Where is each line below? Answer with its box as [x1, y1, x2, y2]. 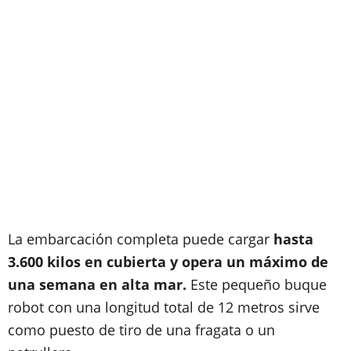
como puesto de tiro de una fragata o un [8, 320, 275, 339]
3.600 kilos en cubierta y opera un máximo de [8, 252, 328, 271]
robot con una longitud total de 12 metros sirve [8, 298, 320, 317]
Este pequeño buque [190, 275, 327, 294]
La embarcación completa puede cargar [8, 230, 273, 248]
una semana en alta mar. [8, 275, 190, 294]
